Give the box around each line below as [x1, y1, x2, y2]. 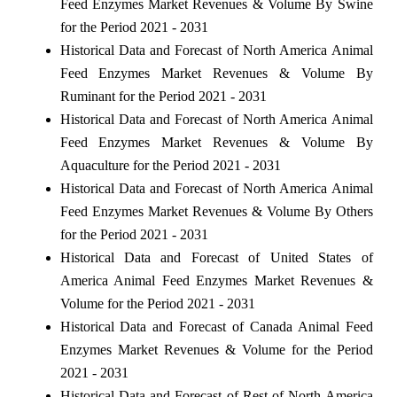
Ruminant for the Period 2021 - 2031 [59, 88, 267, 104]
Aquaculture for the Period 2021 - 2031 [59, 157, 281, 173]
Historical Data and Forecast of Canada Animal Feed [59, 318, 373, 334]
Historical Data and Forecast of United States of [59, 249, 373, 265]
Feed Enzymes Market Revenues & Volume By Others [59, 203, 373, 219]
